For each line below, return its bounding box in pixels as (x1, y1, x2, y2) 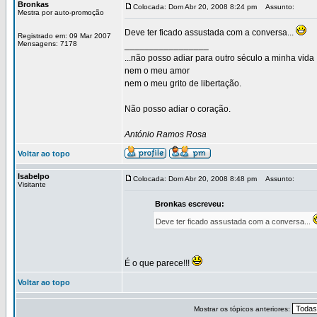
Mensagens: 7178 (18, 40, 77, 47)
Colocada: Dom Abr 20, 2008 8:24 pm (133, 3, 257, 11)
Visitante (18, 180, 46, 188)
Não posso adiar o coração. (125, 104, 231, 114)
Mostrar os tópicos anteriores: (193, 305, 292, 313)
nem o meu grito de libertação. (125, 79, 241, 88)
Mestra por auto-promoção (18, 8, 104, 16)
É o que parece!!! (125, 258, 192, 268)
